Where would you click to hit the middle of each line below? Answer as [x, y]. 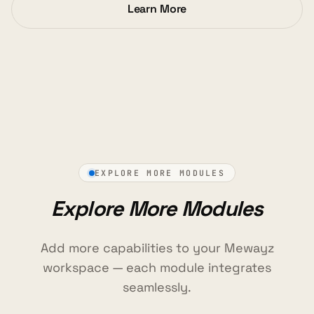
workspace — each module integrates [157, 268]
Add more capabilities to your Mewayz [157, 248]
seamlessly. [157, 287]
